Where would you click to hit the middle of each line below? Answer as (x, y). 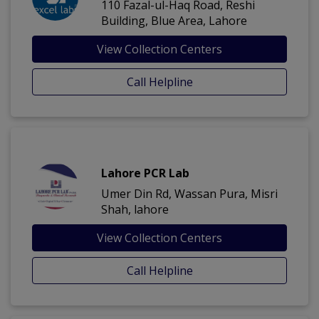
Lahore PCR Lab (145, 173)
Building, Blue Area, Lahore (174, 21)
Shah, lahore (135, 210)
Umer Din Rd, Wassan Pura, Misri (189, 194)
